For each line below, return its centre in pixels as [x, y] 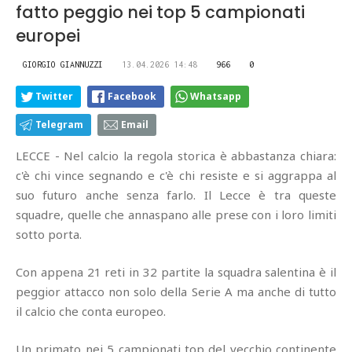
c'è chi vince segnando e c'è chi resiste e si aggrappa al [176, 176]
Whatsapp [216, 97]
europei [48, 36]
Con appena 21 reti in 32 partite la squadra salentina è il [176, 272]
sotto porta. [49, 235]
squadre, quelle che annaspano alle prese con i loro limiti [176, 215]
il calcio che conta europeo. [91, 312]
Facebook [132, 97]
